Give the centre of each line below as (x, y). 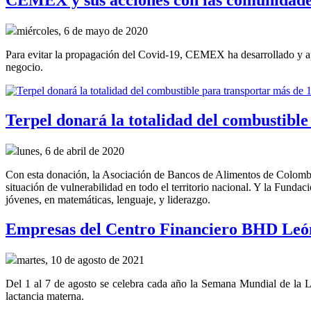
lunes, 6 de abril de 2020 (70, 151)
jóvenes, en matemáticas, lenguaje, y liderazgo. (108, 200)
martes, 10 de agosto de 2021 (81, 260)
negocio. (24, 67)
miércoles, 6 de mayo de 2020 (82, 31)
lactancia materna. (45, 296)
